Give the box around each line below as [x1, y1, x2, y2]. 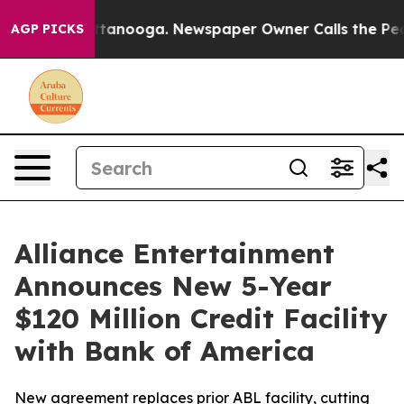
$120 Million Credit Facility [14, 301, 388, 335]
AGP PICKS [11, 21, 84, 37]
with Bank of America [14, 334, 315, 368]
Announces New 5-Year [14, 269, 332, 303]
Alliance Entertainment [14, 236, 335, 271]
